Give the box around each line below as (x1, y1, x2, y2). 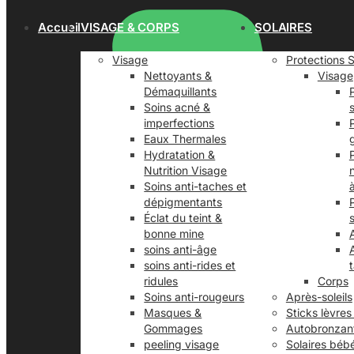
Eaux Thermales (144, 132, 227, 145)
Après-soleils (285, 290, 352, 303)
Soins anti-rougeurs (144, 290, 245, 303)
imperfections (144, 116, 215, 130)
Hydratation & (144, 148, 216, 161)
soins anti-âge (144, 243, 217, 256)
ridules (144, 274, 179, 288)
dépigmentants (144, 195, 223, 209)
